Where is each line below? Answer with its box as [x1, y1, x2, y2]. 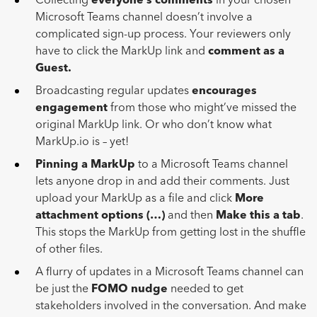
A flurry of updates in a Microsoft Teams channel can [35, 267, 304, 279]
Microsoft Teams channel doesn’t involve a [35, 12, 253, 24]
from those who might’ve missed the [108, 103, 296, 115]
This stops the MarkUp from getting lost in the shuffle [35, 227, 306, 239]
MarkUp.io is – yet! [35, 137, 129, 149]
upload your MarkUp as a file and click [35, 193, 235, 205]
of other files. [35, 244, 103, 256]
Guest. [35, 63, 71, 75]
